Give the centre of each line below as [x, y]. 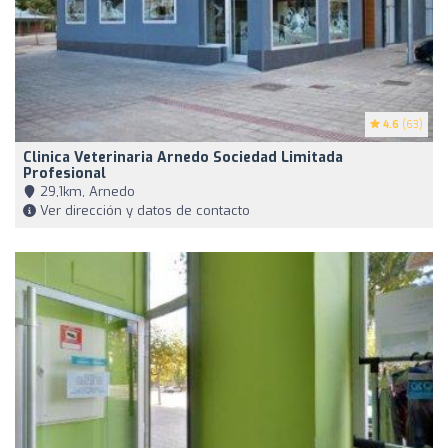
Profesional [64, 173]
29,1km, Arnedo [85, 191]
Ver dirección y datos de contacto [143, 210]
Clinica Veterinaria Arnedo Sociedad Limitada [183, 157]
